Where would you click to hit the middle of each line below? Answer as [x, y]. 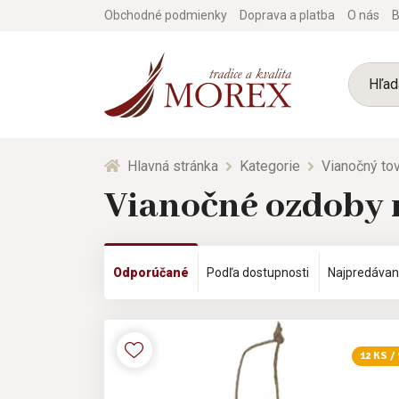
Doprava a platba [287, 15]
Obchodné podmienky [166, 15]
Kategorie [270, 166]
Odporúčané [151, 272]
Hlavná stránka [173, 166]
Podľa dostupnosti [258, 272]
